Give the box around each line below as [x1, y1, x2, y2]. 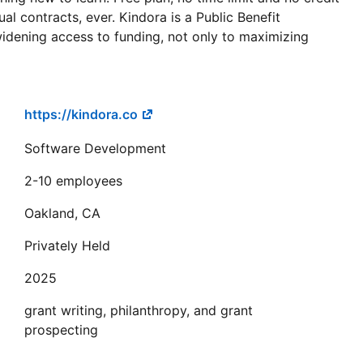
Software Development [24, 139, 166, 156]
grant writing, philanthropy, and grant [24, 301, 253, 318]
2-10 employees [24, 172, 122, 189]
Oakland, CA [24, 204, 100, 221]
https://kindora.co [24, 106, 141, 122]
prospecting [24, 321, 98, 338]
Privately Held [24, 237, 110, 254]
